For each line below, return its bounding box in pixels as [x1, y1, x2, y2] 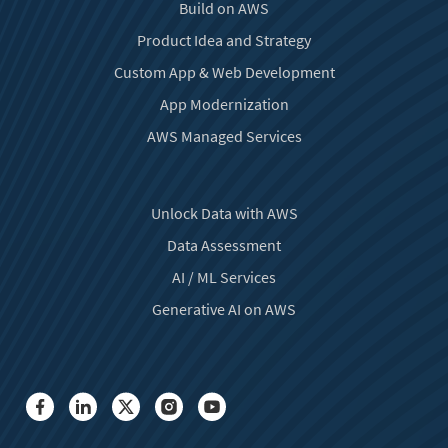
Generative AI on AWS [152, 298, 296, 319]
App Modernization [159, 93, 289, 114]
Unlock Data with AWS [150, 202, 298, 223]
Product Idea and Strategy [137, 29, 311, 50]
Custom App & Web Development [113, 61, 335, 82]
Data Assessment [167, 234, 281, 255]
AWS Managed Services [146, 125, 302, 146]
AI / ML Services [172, 266, 276, 287]
